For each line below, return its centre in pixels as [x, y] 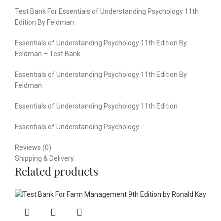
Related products [56, 171]
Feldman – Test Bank [48, 54]
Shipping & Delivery [44, 158]
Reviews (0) [33, 147]
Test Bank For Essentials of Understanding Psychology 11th [107, 11]
